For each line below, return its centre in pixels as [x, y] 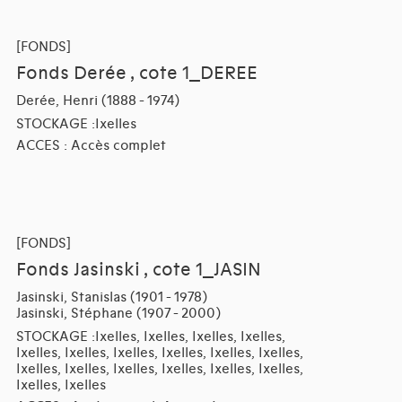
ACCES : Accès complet [91, 146]
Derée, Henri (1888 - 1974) [97, 101]
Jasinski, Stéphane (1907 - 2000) [118, 313]
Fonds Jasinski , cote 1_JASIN [138, 270]
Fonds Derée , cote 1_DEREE [136, 74]
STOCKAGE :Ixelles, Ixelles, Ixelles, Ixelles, [150, 336]
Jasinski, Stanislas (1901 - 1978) [111, 297]
